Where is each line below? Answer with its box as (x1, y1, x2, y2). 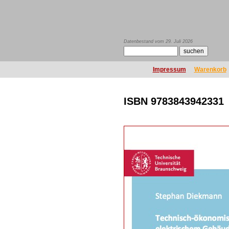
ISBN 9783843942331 (124, 96, 224, 107)
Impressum (152, 66, 186, 73)
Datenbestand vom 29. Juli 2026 (124, 39, 193, 44)
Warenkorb (194, 66, 226, 73)
